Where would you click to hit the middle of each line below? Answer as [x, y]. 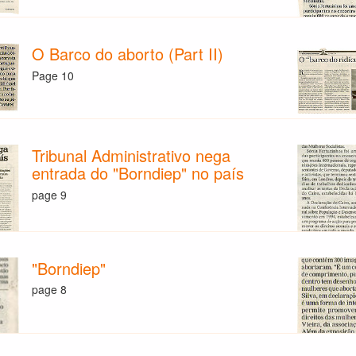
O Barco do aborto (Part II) [128, 54]
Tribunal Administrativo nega [132, 156]
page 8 [50, 290]
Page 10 [53, 75]
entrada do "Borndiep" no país [138, 173]
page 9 [50, 194]
